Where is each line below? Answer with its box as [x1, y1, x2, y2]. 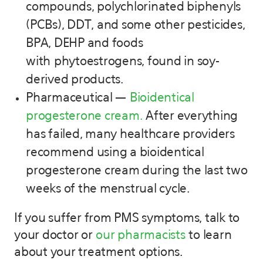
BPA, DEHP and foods [26, 37, 143, 50]
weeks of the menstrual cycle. [26, 183, 190, 195]
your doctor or [14, 229, 96, 242]
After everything [142, 110, 238, 123]
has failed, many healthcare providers [26, 128, 235, 141]
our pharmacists [96, 229, 186, 242]
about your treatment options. [14, 246, 183, 259]
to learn [185, 229, 232, 242]
